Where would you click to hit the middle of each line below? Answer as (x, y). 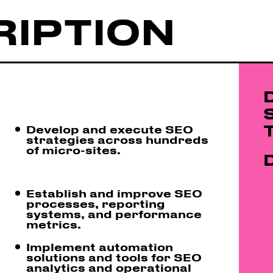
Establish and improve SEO (115, 193)
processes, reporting (96, 203)
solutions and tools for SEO (114, 257)
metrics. (54, 224)
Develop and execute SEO (110, 129)
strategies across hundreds (118, 139)
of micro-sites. (74, 150)
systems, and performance (114, 214)
